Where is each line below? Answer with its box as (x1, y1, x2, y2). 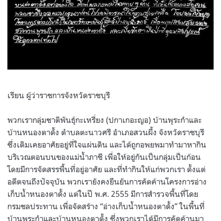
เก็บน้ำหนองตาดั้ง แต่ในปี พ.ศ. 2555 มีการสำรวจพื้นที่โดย (7, 188, 198, 199)
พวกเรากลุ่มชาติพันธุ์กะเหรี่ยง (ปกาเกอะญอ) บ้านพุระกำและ (7, 114, 202, 125)
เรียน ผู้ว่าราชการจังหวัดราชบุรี (7, 90, 110, 100)
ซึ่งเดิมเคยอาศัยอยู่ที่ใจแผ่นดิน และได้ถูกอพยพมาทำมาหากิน (7, 139, 206, 149)
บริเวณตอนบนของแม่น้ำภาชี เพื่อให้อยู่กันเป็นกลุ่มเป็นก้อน (7, 151, 201, 162)
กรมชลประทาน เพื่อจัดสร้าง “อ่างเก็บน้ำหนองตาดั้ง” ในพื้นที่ (7, 201, 205, 211)
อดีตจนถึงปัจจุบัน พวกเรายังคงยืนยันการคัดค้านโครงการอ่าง (7, 176, 207, 186)
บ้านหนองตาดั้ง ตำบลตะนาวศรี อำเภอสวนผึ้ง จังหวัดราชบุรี (7, 127, 204, 137)
